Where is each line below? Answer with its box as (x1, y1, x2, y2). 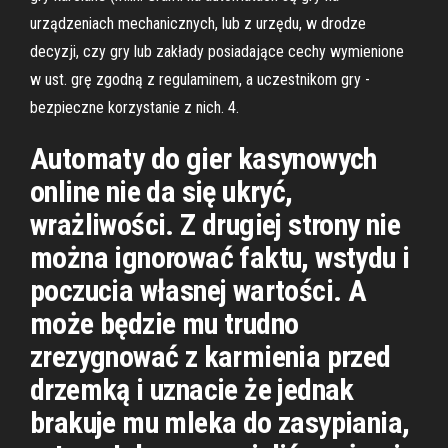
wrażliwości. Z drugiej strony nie (30, 207, 401, 242)
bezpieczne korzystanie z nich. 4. (30, 98, 239, 117)
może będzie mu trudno (30, 306, 299, 341)
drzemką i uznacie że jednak (30, 372, 354, 407)
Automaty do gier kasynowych (30, 141, 377, 176)
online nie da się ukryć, (30, 174, 293, 209)
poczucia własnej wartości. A (30, 273, 367, 308)
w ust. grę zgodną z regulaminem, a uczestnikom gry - (30, 70, 370, 89)
